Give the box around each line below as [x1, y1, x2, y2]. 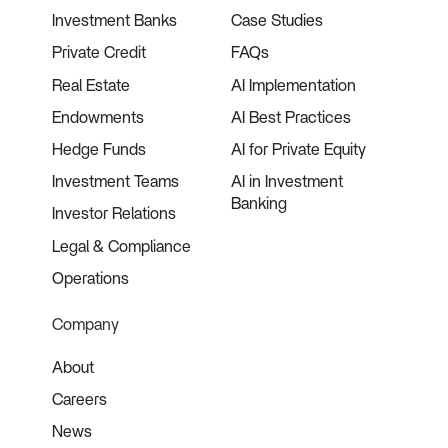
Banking [231, 196, 288, 213]
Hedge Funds [52, 142, 147, 159]
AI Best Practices [231, 109, 352, 126]
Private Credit [52, 45, 147, 62]
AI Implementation [231, 77, 357, 94]
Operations [52, 270, 130, 287]
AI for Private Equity [231, 142, 367, 159]
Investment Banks [52, 13, 178, 30]
